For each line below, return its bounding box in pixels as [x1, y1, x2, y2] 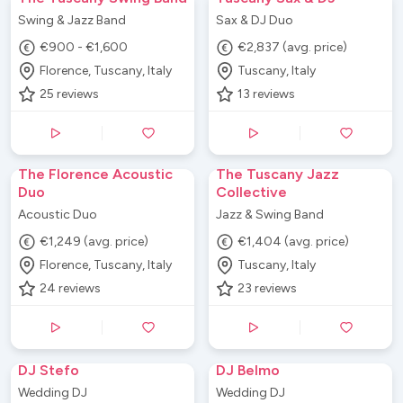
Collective [216, 183, 287, 201]
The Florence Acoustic [18, 165, 173, 183]
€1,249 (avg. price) [40, 234, 149, 249]
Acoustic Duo [18, 206, 97, 222]
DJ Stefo [18, 361, 79, 379]
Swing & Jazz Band [18, 12, 126, 28]
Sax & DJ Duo [216, 12, 293, 28]
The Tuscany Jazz [216, 165, 339, 183]
